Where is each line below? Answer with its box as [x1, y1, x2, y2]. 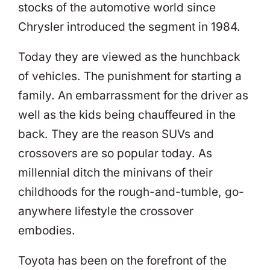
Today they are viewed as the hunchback [18, 49, 240, 64]
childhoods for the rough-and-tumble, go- [18, 184, 244, 199]
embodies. [18, 223, 75, 237]
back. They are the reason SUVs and [18, 127, 214, 141]
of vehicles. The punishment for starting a [18, 69, 242, 83]
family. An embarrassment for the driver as [18, 88, 248, 102]
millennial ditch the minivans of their [18, 165, 213, 180]
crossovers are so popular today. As [18, 146, 212, 160]
